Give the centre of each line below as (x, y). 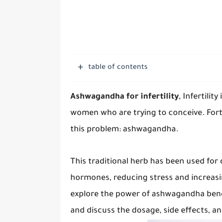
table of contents (118, 68)
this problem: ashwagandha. (124, 130)
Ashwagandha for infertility (125, 97)
